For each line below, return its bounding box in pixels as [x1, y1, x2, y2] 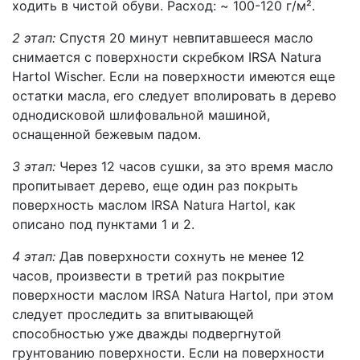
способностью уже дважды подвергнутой [12, 325, 281, 342]
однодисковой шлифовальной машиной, [12, 106, 270, 123]
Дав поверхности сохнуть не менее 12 [55, 247, 305, 264]
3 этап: [12, 157, 55, 174]
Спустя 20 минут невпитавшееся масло [55, 29, 313, 46]
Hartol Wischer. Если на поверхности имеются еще [12, 67, 335, 84]
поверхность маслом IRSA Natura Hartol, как [12, 196, 296, 213]
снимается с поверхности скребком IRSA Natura [12, 48, 321, 65]
